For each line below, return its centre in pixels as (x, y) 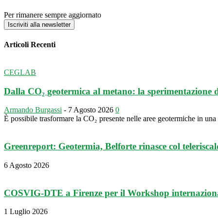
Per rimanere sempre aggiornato (53, 15)
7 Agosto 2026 (91, 110)
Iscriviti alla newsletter (39, 25)
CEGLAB (20, 72)
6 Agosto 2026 (27, 165)
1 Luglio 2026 (26, 212)
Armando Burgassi (33, 110)
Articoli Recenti (30, 44)
